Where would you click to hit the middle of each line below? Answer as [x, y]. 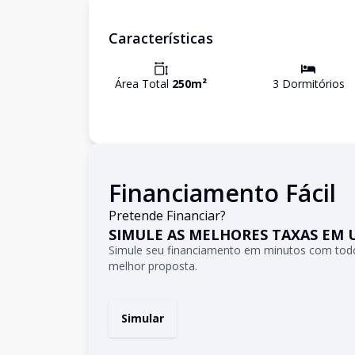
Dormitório [309, 84]
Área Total [143, 84]
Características [161, 38]
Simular [143, 318]
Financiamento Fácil [222, 193]
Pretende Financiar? [167, 216]
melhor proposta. [153, 266]
